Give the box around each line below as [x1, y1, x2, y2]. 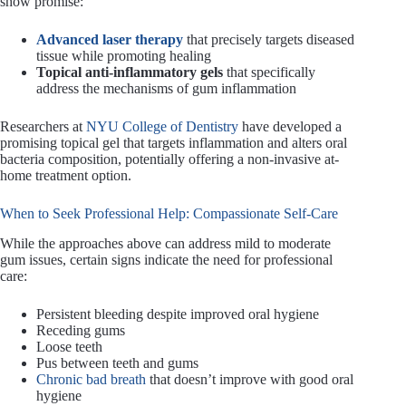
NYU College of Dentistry [86, 119, 238, 135]
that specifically [223, 64, 315, 81]
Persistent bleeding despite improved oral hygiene [36, 306, 319, 323]
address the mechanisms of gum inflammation [36, 81, 296, 97]
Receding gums [36, 323, 125, 339]
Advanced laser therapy [36, 32, 183, 48]
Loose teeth [36, 339, 102, 355]
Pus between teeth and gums [36, 355, 198, 372]
